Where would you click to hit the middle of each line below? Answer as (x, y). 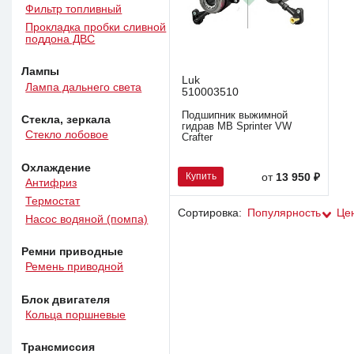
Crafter (197, 137)
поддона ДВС (60, 39)
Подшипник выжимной (234, 115)
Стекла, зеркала (66, 119)
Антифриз (51, 183)
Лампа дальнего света (84, 87)
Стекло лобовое (67, 135)
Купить (201, 176)
